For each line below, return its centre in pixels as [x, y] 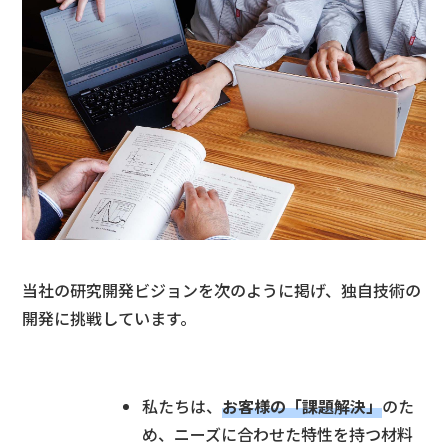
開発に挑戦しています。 [109, 318]
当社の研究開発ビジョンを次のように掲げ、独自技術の [222, 290]
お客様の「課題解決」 [302, 406]
